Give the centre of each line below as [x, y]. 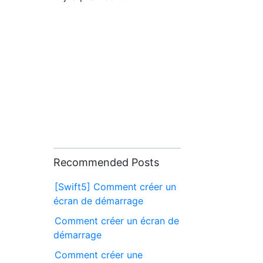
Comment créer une [99, 254]
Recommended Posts [107, 162]
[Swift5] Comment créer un [116, 186]
